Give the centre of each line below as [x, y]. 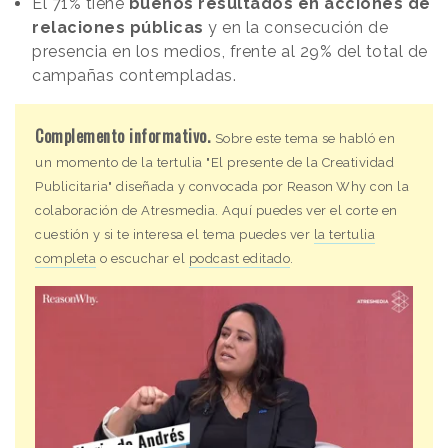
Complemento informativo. [122, 136]
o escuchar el [142, 259]
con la [387, 187]
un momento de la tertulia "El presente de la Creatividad [214, 163]
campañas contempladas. [134, 76]
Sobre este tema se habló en [304, 139]
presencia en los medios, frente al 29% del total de [230, 52]
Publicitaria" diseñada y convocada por [161, 187]
